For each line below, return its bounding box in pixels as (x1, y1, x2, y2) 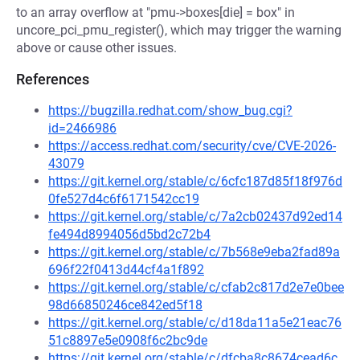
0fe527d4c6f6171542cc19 (48, 191, 199, 207)
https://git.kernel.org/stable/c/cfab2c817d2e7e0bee (48, 280, 344, 295)
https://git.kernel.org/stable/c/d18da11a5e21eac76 (48, 315, 342, 330)
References (16, 71, 89, 88)
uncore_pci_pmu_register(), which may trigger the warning (16, 22, 342, 38)
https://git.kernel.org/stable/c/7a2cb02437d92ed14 (48, 209, 342, 224)
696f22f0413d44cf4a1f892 (48, 262, 204, 277)
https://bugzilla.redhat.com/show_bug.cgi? (48, 103, 292, 118)
